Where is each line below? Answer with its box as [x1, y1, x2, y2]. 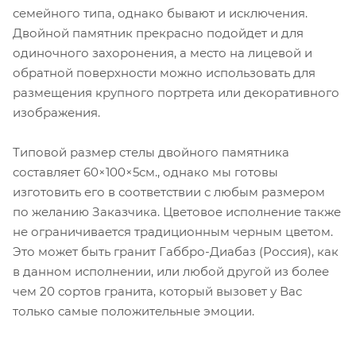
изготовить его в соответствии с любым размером [13, 184, 325, 199]
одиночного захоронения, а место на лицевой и [13, 44, 312, 60]
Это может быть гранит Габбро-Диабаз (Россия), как [13, 243, 339, 259]
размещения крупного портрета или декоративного [13, 84, 339, 100]
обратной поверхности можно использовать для [13, 64, 315, 80]
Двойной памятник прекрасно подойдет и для [13, 25, 304, 41]
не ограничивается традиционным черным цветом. [13, 223, 333, 239]
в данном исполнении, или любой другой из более [13, 263, 329, 279]
